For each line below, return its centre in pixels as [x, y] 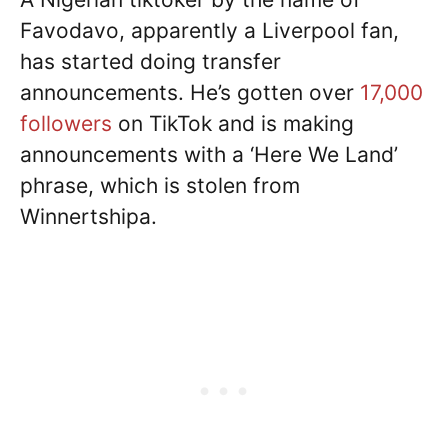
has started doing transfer [150, 61]
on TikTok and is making [233, 123]
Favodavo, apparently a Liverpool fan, [209, 30]
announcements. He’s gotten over [190, 92]
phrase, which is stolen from [160, 185]
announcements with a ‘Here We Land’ [209, 154]
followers [66, 123]
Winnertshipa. [88, 216]
